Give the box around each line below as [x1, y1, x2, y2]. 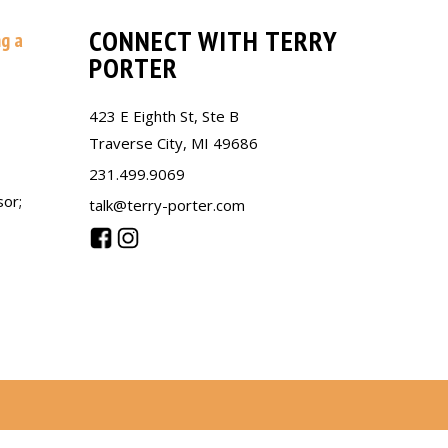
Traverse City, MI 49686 [88, 133, 258, 153]
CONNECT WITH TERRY [88, 22, 337, 59]
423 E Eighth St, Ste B [88, 106, 239, 126]
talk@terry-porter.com [88, 195, 245, 215]
